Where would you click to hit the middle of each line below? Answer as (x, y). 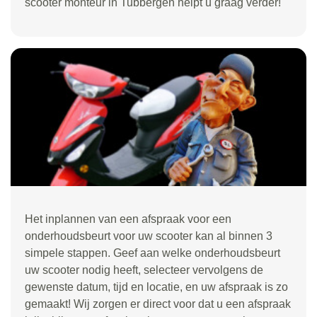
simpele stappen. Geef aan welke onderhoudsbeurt (152, 253)
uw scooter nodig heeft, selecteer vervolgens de (144, 270)
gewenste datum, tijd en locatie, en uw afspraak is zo (156, 287)
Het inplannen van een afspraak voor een (128, 219)
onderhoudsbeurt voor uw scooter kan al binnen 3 (149, 236)
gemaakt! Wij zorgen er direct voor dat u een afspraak (158, 304)
